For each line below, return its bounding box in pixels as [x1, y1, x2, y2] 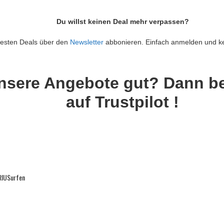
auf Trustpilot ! [66, 92, 179, 111]
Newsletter [70, 37, 103, 46]
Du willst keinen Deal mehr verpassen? [56, 17, 189, 26]
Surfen [7, 171, 25, 182]
